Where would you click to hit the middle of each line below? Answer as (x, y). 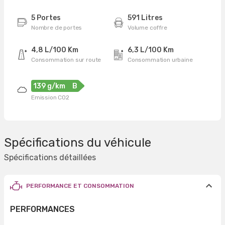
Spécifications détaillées (50, 157)
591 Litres (145, 18)
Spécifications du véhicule (78, 143)
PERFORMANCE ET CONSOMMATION (80, 186)
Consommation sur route (66, 60)
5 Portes (46, 18)
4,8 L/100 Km (55, 50)
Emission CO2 (50, 97)
